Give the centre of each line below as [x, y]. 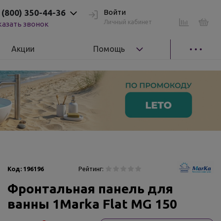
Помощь [109, 49]
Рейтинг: [91, 169]
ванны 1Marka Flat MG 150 [92, 204]
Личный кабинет [128, 22]
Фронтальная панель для [90, 188]
